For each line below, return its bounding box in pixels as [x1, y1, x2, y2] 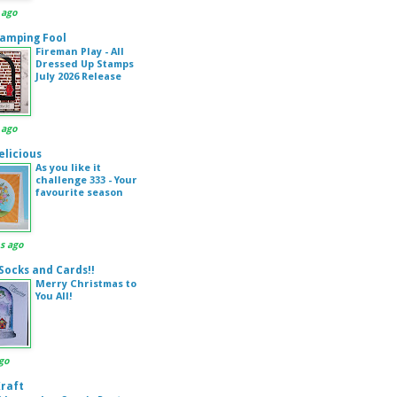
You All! [35, 290, 73, 302]
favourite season [35, 186, 123, 198]
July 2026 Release [35, 70, 121, 82]
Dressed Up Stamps [35, 58, 134, 70]
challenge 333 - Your [35, 174, 137, 186]
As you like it [35, 161, 101, 174]
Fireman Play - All [35, 45, 124, 58]
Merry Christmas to [35, 277, 136, 290]
